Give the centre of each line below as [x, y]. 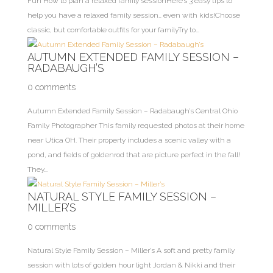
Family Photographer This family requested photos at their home [136, 126]
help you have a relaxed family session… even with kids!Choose [133, 15]
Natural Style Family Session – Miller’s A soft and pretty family [131, 250]
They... [37, 169]
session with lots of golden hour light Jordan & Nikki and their [131, 265]
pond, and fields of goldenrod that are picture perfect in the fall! [133, 155]
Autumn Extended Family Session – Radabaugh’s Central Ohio [132, 111]
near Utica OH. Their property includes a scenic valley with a [129, 140]
